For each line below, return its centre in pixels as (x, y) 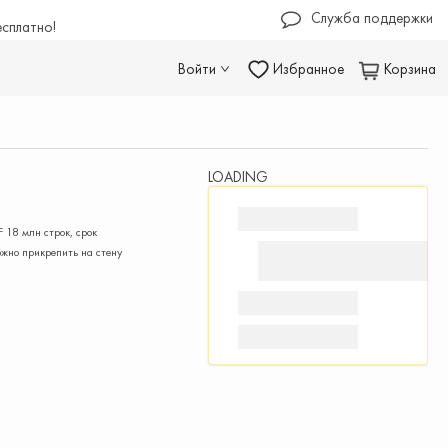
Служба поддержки (372, 18)
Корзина (408, 69)
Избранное (306, 69)
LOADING (238, 177)
